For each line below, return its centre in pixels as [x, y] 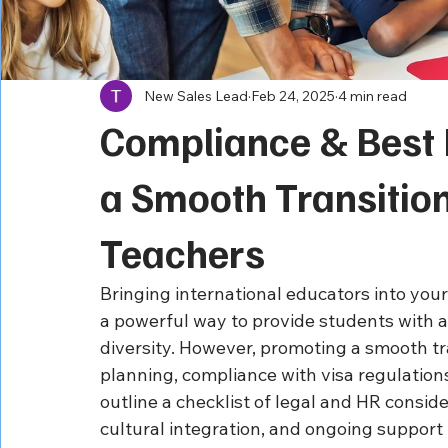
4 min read [372, 95]
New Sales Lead [196, 95]
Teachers [182, 252]
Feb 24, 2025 [293, 95]
